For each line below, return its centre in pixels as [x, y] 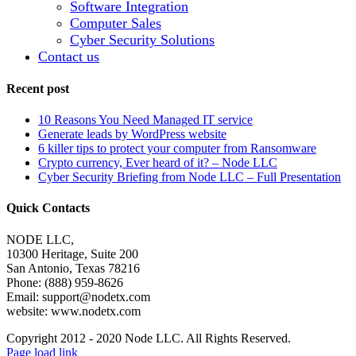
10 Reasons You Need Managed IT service [145, 120]
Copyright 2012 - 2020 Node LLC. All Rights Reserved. [149, 338]
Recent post [38, 88]
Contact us [69, 56]
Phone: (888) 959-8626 [65, 282]
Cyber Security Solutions [142, 39]
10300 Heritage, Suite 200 [72, 253]
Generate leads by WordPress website [132, 134]
